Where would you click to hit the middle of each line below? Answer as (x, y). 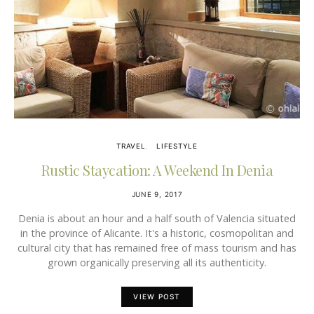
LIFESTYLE (177, 146)
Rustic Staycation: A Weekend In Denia (157, 170)
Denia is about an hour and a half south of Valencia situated (157, 218)
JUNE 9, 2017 (157, 194)
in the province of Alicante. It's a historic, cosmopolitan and (157, 233)
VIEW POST (157, 296)
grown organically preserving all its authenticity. (157, 262)
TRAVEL (131, 146)
